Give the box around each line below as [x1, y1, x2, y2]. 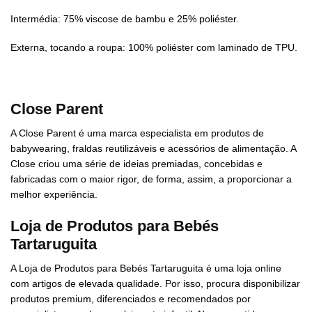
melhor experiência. [10, 188, 97, 200]
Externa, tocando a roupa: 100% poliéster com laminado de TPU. [10, 42, 297, 54]
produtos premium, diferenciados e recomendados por [10, 292, 251, 304]
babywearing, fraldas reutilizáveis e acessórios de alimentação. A [10, 142, 296, 154]
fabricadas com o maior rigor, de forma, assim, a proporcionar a [10, 173, 292, 185]
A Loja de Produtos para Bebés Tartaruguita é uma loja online [10, 262, 281, 274]
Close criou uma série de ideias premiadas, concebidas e [10, 157, 263, 169]
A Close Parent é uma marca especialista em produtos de [10, 127, 264, 139]
